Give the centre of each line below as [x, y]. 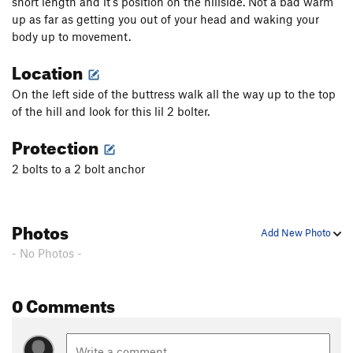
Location [49, 70]
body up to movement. [74, 37]
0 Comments [63, 303]
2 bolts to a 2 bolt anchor [78, 169]
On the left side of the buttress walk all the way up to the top [174, 94]
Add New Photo [297, 233]
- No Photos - [47, 253]
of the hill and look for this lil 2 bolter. [111, 111]
